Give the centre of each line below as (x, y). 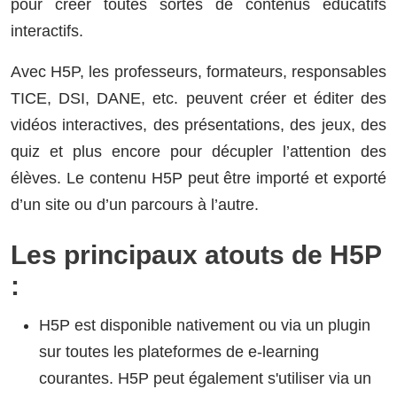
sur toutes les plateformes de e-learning (179, 351)
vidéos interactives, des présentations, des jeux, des (198, 125)
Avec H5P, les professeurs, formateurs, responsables (198, 72)
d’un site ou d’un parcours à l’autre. (135, 205)
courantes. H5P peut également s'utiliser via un (205, 378)
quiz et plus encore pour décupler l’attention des (198, 152)
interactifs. (47, 31)
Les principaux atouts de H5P (196, 255)
